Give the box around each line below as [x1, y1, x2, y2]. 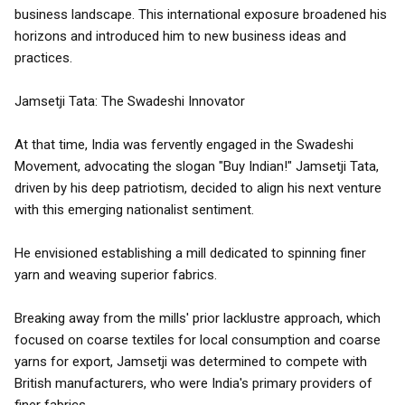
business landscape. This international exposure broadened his [14, 6, 387, 23]
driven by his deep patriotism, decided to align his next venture [14, 180, 381, 196]
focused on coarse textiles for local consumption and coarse [14, 332, 381, 348]
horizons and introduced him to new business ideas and [14, 28, 346, 44]
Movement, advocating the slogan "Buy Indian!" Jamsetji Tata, [14, 158, 379, 174]
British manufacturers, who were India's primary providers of [14, 375, 372, 391]
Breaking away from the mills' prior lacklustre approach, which [14, 310, 381, 326]
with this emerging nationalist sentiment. [14, 202, 254, 218]
